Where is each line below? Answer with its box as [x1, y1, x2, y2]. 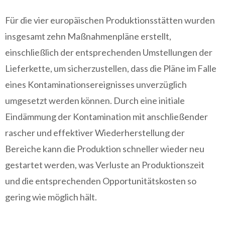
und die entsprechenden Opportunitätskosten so [5, 175, 196, 186]
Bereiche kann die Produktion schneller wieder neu [5, 143, 204, 154]
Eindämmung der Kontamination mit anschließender [5, 111, 208, 122]
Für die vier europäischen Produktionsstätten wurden [5, 15, 215, 26]
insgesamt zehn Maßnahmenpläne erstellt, [5, 31, 171, 42]
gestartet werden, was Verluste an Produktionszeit [5, 159, 204, 170]
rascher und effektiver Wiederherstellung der [5, 127, 185, 138]
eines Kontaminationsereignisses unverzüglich [5, 79, 187, 90]
